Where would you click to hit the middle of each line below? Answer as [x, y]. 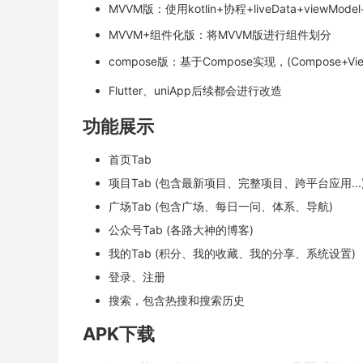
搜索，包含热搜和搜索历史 [177, 300]
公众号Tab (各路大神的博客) [181, 230]
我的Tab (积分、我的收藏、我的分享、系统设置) [232, 253]
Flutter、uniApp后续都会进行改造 [195, 90]
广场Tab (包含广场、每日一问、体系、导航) [221, 206]
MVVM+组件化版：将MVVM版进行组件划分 [220, 34]
